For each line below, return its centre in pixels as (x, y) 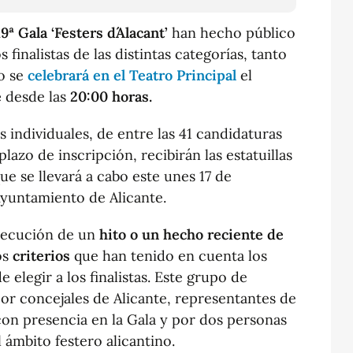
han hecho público (232, 32)
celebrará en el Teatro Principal (130, 75)
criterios (41, 255)
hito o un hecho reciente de (191, 234)
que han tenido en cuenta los (169, 255)
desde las (38, 96)
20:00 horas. (111, 96)
